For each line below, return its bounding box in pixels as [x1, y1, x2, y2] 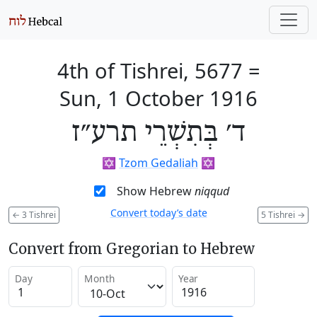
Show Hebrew [116, 183, 195, 199]
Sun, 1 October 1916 [59, 84, 258, 112]
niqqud [194, 183, 229, 199]
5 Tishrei [261, 208, 297, 221]
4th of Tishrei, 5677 [57, 57, 243, 84]
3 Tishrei [20, 208, 56, 221]
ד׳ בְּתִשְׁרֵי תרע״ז [71, 116, 246, 150]
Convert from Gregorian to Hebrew [8, 239, 255, 258]
